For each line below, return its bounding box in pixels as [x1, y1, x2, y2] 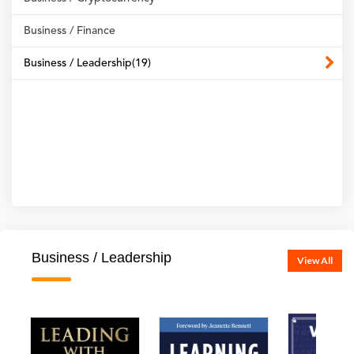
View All [297, 254, 333, 266]
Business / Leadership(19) [24, 58, 151, 69]
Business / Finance [24, 25, 115, 36]
